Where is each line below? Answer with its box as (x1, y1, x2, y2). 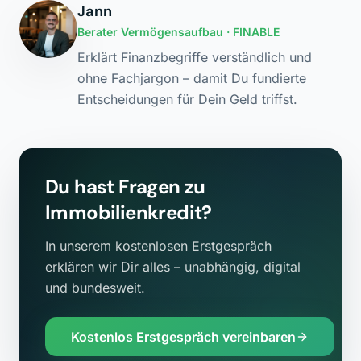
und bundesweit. (45, 280, 145, 296)
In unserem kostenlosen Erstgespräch (45, 238, 272, 254)
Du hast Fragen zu (45, 174, 205, 199)
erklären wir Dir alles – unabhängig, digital (45, 259, 301, 275)
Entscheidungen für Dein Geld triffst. (77, 91, 297, 107)
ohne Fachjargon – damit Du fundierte (77, 70, 306, 86)
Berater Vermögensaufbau (77, 25, 223, 39)
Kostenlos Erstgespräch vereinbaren (71, 329, 296, 345)
